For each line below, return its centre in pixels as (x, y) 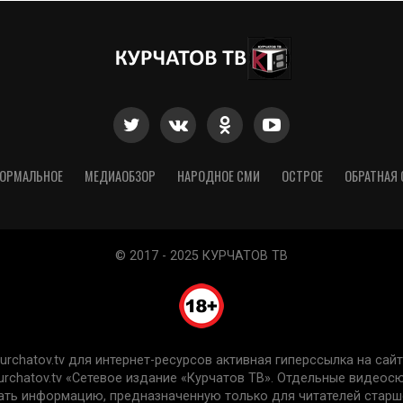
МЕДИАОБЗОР (120, 176)
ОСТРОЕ (302, 176)
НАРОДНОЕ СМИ (219, 176)
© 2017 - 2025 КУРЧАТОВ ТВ (201, 256)
